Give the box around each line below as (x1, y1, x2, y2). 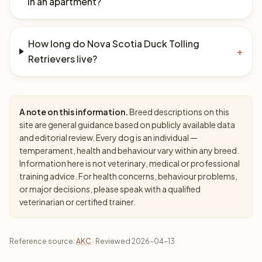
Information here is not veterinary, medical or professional (19, 158, 240, 168)
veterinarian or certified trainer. (19, 196, 136, 207)
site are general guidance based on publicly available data (19, 119, 235, 130)
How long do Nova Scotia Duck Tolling (28, 37, 200, 50)
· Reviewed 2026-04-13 (91, 237, 175, 246)
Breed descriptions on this (128, 106, 229, 117)
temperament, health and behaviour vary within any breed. (19, 145, 239, 156)
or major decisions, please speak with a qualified (19, 184, 201, 194)
